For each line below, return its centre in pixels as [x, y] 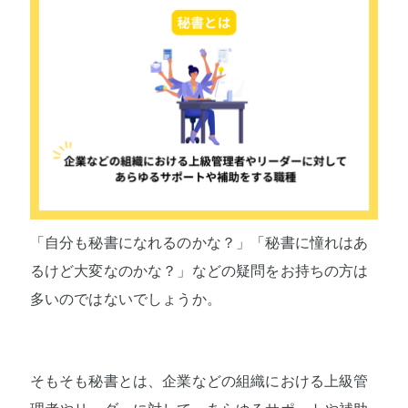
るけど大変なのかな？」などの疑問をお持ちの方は [199, 270]
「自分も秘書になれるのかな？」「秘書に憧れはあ [199, 242]
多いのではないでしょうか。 [125, 299]
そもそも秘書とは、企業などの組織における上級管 [199, 382]
